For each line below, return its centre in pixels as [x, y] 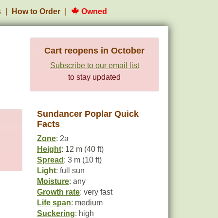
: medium [87, 203]
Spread [50, 160]
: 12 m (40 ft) [82, 149]
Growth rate [58, 192]
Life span [54, 203]
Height [49, 149]
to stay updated [94, 77]
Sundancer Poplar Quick [88, 114]
